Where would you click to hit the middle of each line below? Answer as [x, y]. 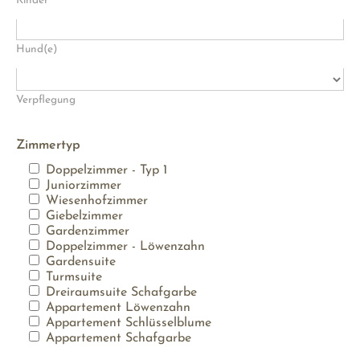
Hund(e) [37, 50]
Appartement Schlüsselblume [129, 323]
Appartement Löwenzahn [118, 308]
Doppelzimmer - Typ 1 [106, 171]
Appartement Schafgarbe [119, 339]
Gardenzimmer [88, 232]
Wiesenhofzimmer [97, 201]
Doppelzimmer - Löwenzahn [125, 247]
